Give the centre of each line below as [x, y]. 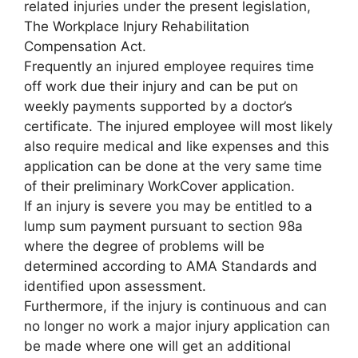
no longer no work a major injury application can [177, 326]
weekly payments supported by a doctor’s [158, 106]
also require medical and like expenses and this [177, 146]
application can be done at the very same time [173, 166]
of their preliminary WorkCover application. [159, 186]
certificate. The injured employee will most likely [178, 126]
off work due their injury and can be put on [161, 86]
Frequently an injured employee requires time [169, 66]
